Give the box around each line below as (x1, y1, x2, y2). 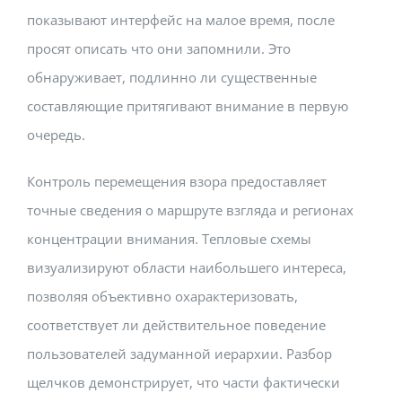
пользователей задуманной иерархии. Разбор (27, 345, 332, 363)
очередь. (27, 126, 85, 144)
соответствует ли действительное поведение (27, 316, 326, 335)
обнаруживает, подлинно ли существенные (27, 68, 317, 87)
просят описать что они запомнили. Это (27, 39, 291, 58)
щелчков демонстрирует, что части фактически (27, 373, 340, 392)
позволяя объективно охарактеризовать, (27, 287, 298, 306)
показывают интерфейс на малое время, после (27, 11, 335, 30)
